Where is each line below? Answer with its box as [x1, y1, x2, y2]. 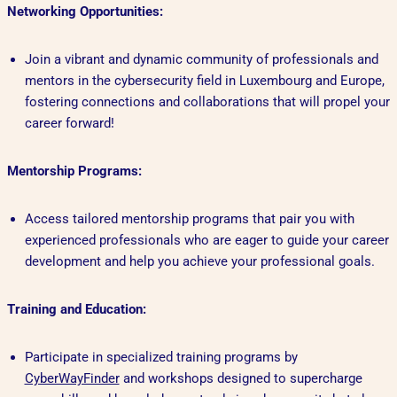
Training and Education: [6, 301, 146, 318]
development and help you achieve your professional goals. [24, 253, 375, 270]
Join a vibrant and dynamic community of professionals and [24, 51, 378, 68]
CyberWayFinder [24, 370, 120, 387]
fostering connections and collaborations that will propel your [24, 94, 390, 111]
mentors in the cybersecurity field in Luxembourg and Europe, [24, 73, 385, 90]
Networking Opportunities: [6, 4, 163, 20]
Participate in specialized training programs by [24, 349, 298, 366]
